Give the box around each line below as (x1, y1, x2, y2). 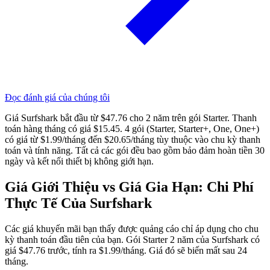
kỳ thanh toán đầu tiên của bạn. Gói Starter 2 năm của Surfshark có (5, 234, 260, 245)
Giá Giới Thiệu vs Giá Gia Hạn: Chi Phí (5, 179, 254, 195)
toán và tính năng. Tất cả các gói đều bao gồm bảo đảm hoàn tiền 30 (5, 145, 265, 156)
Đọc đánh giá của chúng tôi (5, 92, 110, 103)
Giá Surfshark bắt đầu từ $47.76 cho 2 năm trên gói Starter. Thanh (5, 113, 257, 124)
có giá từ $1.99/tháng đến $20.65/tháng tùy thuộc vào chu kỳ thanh (5, 134, 260, 145)
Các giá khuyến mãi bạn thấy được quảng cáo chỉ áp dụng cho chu (5, 223, 259, 234)
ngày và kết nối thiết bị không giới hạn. (5, 156, 154, 167)
